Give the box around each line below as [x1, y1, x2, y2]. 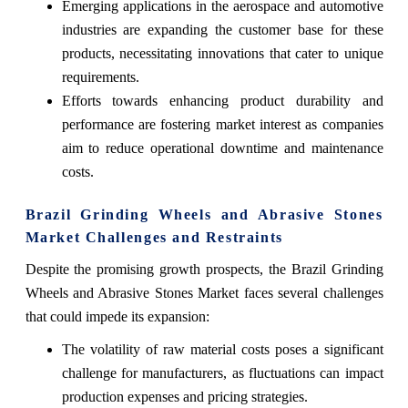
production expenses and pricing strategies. [61, 388, 308, 404]
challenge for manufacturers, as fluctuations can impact [61, 364, 383, 381]
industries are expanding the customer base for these [61, 21, 383, 37]
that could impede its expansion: [25, 308, 209, 324]
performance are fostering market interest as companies [61, 116, 383, 132]
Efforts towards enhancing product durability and [61, 92, 383, 108]
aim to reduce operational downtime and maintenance [61, 139, 383, 156]
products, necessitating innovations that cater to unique [61, 45, 383, 61]
